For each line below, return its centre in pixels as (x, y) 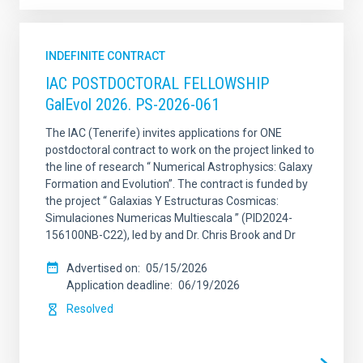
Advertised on (102, 268)
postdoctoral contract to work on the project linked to (180, 150)
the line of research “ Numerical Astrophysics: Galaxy (179, 167)
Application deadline (118, 285)
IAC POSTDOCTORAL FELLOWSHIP (157, 83)
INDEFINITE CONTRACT (105, 56)
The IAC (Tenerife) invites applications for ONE (164, 133)
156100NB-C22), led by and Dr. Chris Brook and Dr (171, 235)
